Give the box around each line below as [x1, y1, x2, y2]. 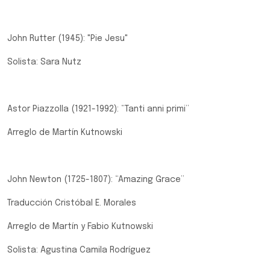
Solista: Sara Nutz [7, 58, 81, 66]
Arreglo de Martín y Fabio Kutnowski [7, 222, 153, 231]
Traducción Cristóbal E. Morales [7, 199, 136, 207]
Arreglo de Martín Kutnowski [7, 128, 122, 137]
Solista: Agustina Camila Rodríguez [7, 246, 151, 254]
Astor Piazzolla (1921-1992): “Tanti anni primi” [7, 105, 189, 113]
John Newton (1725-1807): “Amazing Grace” [7, 175, 184, 184]
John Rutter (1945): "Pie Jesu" [7, 34, 128, 43]
